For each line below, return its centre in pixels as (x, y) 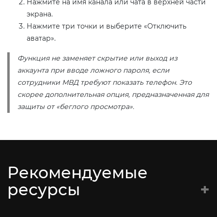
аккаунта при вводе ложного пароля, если (93, 70)
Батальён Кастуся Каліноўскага (79, 208)
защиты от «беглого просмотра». (76, 106)
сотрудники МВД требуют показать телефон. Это (105, 82)
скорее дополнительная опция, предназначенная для (113, 94)
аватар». (41, 38)
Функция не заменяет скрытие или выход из (97, 58)
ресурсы (44, 189)
